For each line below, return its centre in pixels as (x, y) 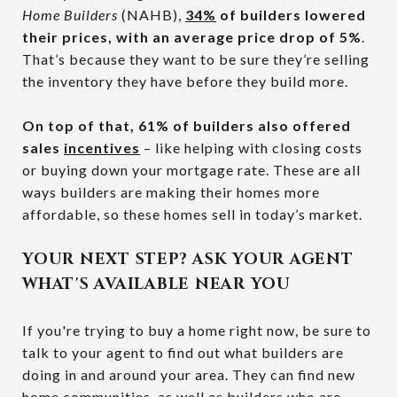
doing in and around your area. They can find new (189, 375)
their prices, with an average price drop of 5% (192, 37)
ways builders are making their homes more (171, 192)
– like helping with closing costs (251, 148)
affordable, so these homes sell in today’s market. (192, 214)
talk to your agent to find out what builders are (183, 353)
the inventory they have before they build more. (185, 82)
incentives (102, 148)
